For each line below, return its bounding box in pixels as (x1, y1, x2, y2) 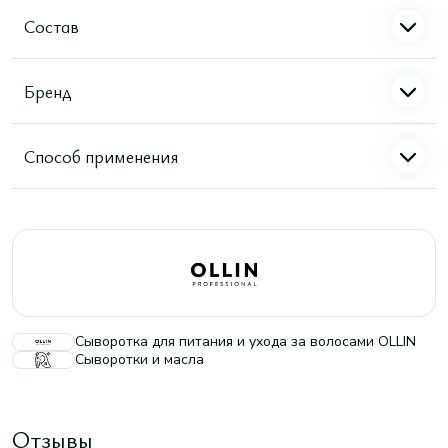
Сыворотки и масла (75, 350, 204, 369)
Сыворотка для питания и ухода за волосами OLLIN (75, 332, 416, 351)
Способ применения (24, 143, 178, 168)
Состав (24, 13, 79, 38)
